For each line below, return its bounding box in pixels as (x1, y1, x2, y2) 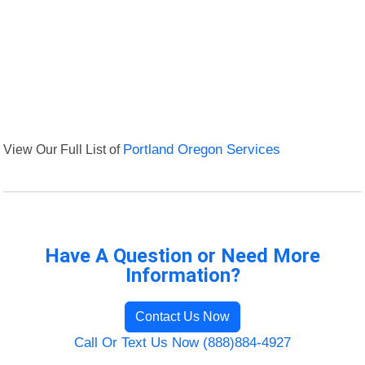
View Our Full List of (3, 142, 124, 157)
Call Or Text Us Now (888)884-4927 (74, 335, 291, 351)
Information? (125, 264, 240, 288)
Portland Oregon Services (123, 142, 281, 158)
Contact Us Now (135, 310, 230, 324)
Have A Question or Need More (45, 244, 320, 268)
